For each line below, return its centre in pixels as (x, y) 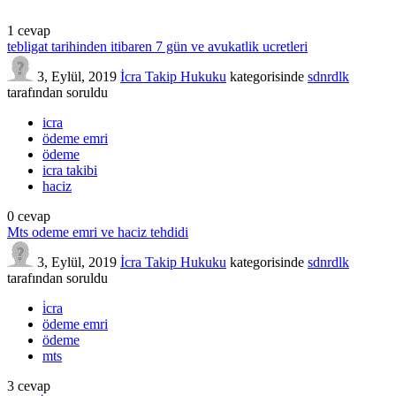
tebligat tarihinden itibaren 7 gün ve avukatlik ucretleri (157, 46)
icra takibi (70, 170)
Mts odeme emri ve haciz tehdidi (98, 232)
